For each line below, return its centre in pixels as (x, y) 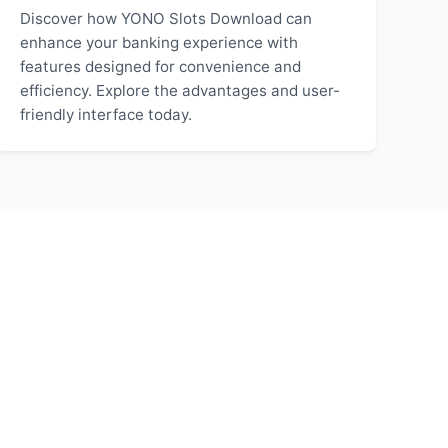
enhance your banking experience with (159, 42)
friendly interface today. (106, 114)
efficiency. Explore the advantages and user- (180, 90)
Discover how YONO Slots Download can (166, 18)
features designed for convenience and (160, 66)
